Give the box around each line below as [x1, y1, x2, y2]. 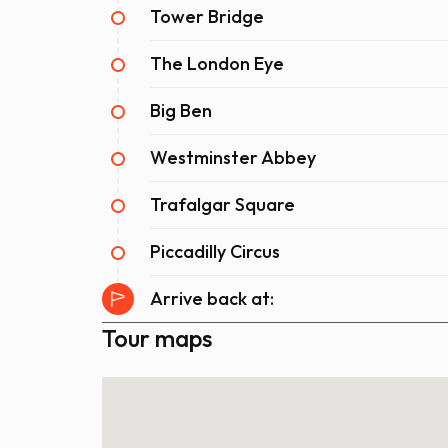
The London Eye [150, 52, 284, 76]
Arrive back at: [150, 287, 274, 311]
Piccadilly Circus [150, 240, 280, 264]
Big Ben [150, 99, 212, 123]
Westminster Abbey [150, 146, 316, 170]
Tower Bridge [150, 5, 264, 29]
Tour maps [102, 323, 212, 354]
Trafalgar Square [150, 193, 295, 217]
